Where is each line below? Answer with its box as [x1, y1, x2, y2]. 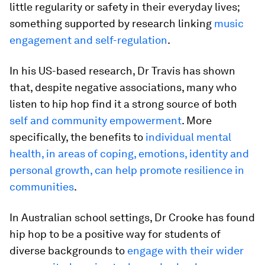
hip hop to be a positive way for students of [9, 228, 221, 240]
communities [9, 180, 74, 193]
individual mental [146, 131, 231, 143]
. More [182, 114, 212, 127]
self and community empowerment [9, 114, 182, 127]
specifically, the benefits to [9, 131, 146, 143]
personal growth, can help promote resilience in [9, 164, 244, 176]
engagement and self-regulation [9, 34, 167, 46]
